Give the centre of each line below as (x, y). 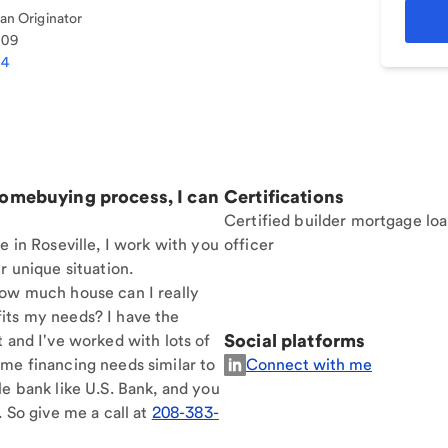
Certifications (284, 196)
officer (249, 244)
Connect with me (309, 364)
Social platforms (295, 340)
